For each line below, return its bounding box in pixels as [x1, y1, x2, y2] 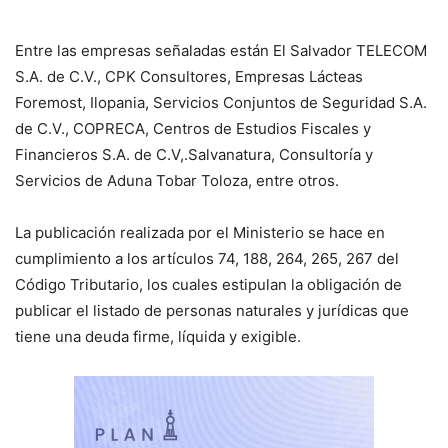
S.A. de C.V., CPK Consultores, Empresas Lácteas [15, 67, 363, 87]
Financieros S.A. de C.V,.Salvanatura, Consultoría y [15, 145, 373, 165]
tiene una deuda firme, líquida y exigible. [15, 327, 301, 347]
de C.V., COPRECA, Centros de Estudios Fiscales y [15, 119, 371, 139]
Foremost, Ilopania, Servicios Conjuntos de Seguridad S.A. [15, 93, 427, 113]
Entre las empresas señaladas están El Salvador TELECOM [15, 41, 427, 61]
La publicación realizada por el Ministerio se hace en [15, 223, 385, 243]
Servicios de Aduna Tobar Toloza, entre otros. [15, 171, 339, 191]
